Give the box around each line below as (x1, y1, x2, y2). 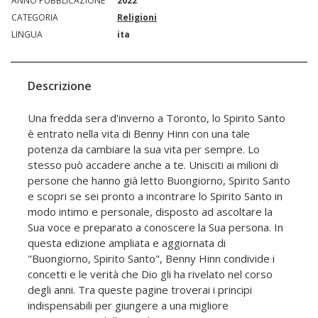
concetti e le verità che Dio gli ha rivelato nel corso (28, 267, 273, 282)
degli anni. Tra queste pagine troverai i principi (28, 283, 252, 297)
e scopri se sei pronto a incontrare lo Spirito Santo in (28, 189, 283, 204)
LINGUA (11, 28, 43, 41)
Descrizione (28, 78, 92, 94)
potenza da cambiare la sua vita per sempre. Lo (28, 142, 260, 157)
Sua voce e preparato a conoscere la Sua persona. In (28, 220, 283, 235)
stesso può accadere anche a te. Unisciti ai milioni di (28, 158, 278, 172)
